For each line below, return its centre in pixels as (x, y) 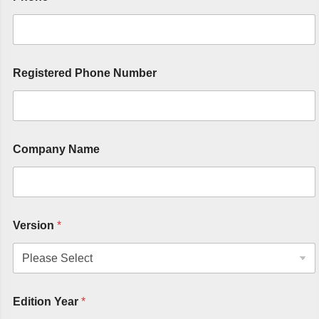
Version (35, 225)
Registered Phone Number (85, 73)
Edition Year (47, 302)
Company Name (56, 149)
